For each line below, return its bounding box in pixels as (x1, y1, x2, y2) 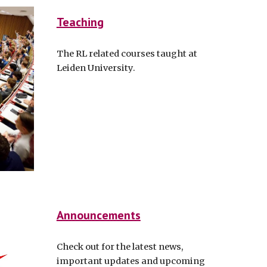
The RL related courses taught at (56, 48, 197, 59)
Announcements (56, 207, 141, 223)
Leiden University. (56, 63, 135, 73)
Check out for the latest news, (56, 241, 183, 252)
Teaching (56, 14, 104, 30)
